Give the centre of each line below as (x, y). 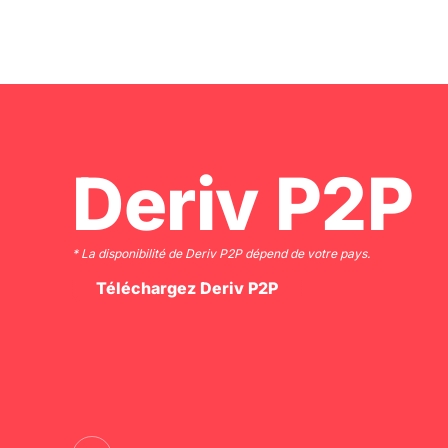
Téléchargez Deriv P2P (187, 288)
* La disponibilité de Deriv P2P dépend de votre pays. (221, 253)
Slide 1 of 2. (114, 95)
